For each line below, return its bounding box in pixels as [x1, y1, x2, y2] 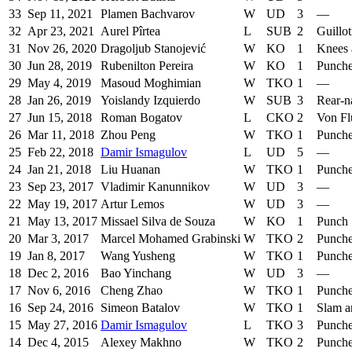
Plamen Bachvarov [101, 7, 195, 21]
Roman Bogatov [101, 111, 182, 125]
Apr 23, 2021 [27, 24, 94, 38]
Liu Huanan [101, 163, 160, 177]
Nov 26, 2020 [27, 42, 97, 56]
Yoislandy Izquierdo [101, 93, 200, 108]
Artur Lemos [101, 197, 164, 211]
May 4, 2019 [27, 76, 91, 90]
